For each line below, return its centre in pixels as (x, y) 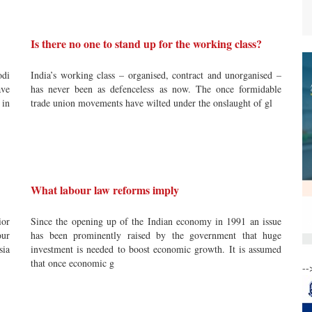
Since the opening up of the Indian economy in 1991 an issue (156, 221)
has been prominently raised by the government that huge (156, 235)
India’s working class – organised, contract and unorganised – (156, 75)
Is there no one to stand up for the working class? (146, 44)
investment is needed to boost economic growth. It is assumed (156, 249)
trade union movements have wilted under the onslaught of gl (151, 103)
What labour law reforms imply (105, 190)
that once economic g (72, 263)
